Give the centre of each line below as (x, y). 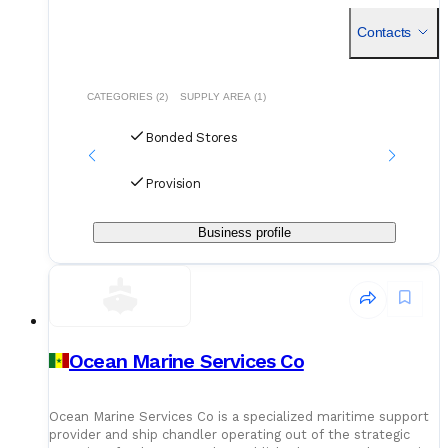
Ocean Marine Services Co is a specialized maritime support (239, 416)
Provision (173, 183)
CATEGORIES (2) (127, 96)
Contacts (384, 31)
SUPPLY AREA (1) (222, 96)
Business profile (244, 232)
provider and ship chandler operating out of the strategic (229, 434)
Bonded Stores (191, 137)
